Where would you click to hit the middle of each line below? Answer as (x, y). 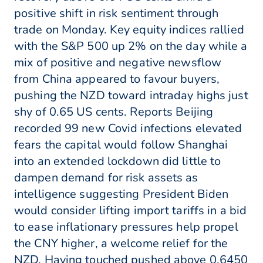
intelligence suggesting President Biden (122, 194)
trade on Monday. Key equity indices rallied (129, 30)
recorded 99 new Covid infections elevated (128, 129)
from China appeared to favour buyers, (117, 79)
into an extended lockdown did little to (118, 161)
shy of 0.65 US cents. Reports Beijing (114, 112)
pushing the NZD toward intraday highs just (131, 96)
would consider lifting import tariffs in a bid (131, 211)
